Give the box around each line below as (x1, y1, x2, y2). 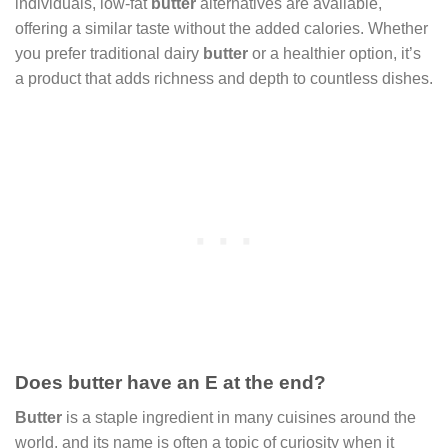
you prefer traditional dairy (15, 44, 203, 62)
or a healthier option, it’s (248, 44, 421, 62)
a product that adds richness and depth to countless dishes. (15, 69, 433, 87)
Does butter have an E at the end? (15, 372, 326, 394)
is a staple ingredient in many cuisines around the (62, 408, 416, 426)
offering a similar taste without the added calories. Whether (15, 19, 428, 37)
